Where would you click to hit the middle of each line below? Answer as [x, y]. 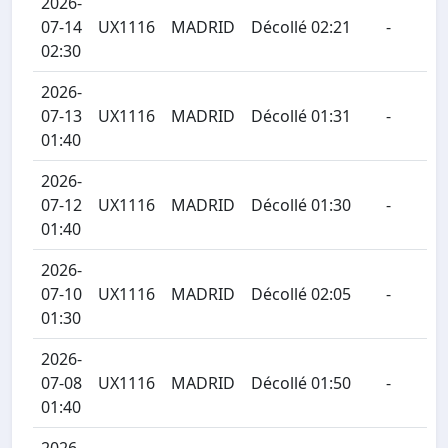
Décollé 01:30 [301, 205]
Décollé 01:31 [301, 116]
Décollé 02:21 [301, 27]
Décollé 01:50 [301, 383]
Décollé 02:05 [301, 294]
